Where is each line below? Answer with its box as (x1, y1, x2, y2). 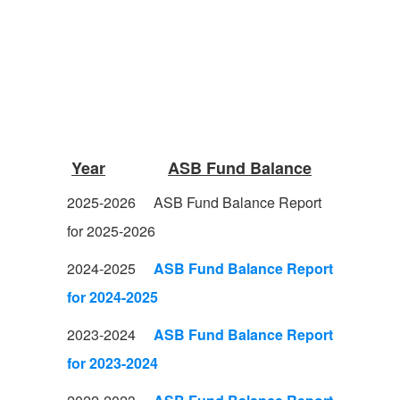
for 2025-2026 (67, 221, 159, 241)
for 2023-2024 (67, 353, 158, 373)
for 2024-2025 (67, 287, 158, 307)
